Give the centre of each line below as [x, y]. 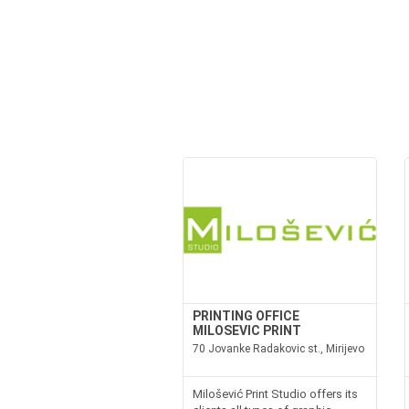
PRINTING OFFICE [246, 316]
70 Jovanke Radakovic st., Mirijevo [278, 349]
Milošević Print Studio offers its [275, 394]
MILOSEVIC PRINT [246, 330]
